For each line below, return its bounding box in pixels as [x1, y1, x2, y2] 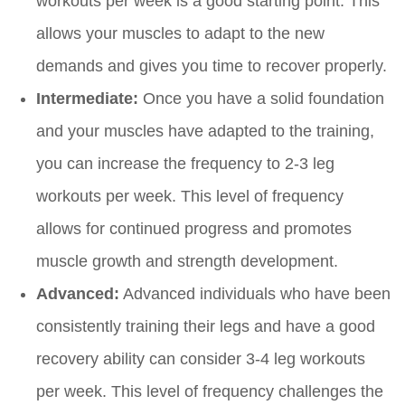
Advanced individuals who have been [119, 285, 391, 304]
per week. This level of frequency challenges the [36, 382, 383, 401]
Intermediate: [36, 89, 138, 108]
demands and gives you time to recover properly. [36, 57, 387, 76]
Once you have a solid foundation [138, 89, 384, 108]
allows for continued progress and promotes [36, 220, 352, 239]
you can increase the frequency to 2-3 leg [36, 155, 334, 174]
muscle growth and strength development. [36, 252, 338, 271]
